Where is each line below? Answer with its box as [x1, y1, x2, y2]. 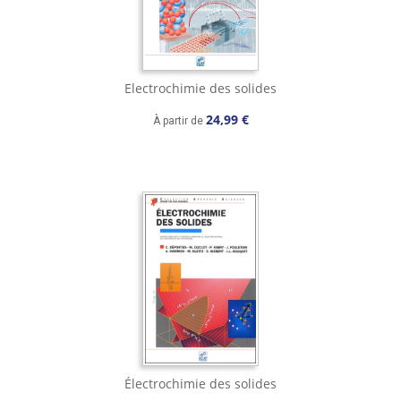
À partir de [152, 115, 206, 128]
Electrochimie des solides [124, 80, 277, 98]
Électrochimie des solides [124, 375, 277, 393]
